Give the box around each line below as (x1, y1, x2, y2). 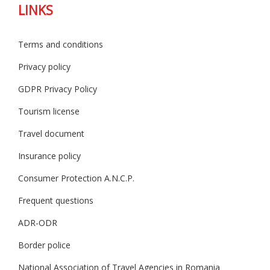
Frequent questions (18, 194, 93, 206)
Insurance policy (18, 149, 81, 162)
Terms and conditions (18, 38, 103, 50)
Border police (18, 239, 71, 251)
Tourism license (18, 105, 80, 117)
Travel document (18, 127, 84, 139)
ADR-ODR (18, 216, 57, 228)
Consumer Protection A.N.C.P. (18, 172, 134, 184)
